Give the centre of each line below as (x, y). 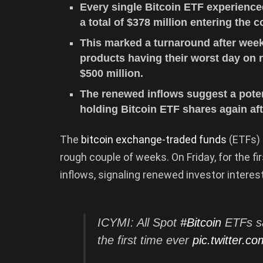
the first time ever (145, 240)
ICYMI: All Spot (139, 223)
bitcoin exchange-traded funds (154, 139)
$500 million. (112, 73)
